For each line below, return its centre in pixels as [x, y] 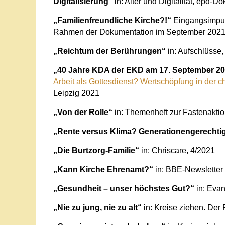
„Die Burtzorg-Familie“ [96, 150]
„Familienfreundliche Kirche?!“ [112, 20]
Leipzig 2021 [76, 93]
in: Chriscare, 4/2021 [177, 150]
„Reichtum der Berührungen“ [109, 51]
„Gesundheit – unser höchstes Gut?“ [124, 188]
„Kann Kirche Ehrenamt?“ [103, 169]
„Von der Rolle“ [83, 112]
